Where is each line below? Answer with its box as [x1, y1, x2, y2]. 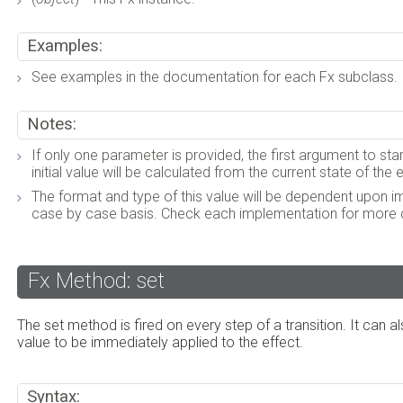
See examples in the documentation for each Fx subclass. [31, 67, 399, 85]
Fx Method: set [28, 268, 166, 294]
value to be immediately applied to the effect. [17, 334, 304, 352]
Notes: [26, 113, 76, 134]
